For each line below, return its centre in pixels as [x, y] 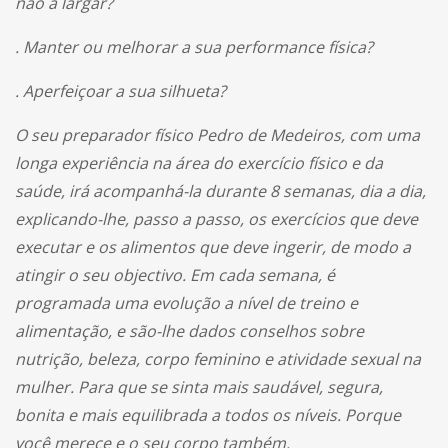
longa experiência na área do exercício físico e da [199, 162]
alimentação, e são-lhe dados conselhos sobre [189, 330]
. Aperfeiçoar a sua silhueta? [120, 90]
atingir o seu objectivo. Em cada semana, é [175, 274]
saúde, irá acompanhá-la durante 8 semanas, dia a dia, [220, 190]
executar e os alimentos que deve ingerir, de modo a [213, 246]
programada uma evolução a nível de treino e [186, 302]
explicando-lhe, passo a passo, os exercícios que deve [216, 218]
